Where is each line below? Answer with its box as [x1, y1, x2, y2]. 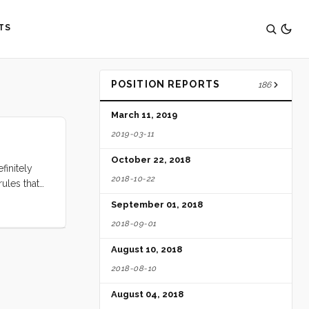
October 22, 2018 [111, 154, 190, 166]
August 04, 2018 [111, 289, 183, 300]
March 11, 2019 [111, 110, 177, 121]
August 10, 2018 [111, 244, 182, 255]
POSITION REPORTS [111, 78, 220, 90]
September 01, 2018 [111, 199, 203, 210]
